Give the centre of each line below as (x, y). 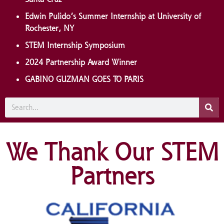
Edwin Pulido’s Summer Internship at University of (113, 16)
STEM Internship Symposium (75, 45)
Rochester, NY (49, 28)
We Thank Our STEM (112, 151)
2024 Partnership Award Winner (81, 62)
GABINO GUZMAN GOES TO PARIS (84, 79)
